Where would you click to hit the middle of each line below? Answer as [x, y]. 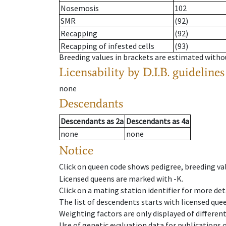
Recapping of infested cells [107, 46]
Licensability [92, 72]
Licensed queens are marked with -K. [121, 178]
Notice [76, 150]
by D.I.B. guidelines [176, 72]
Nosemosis [80, 8]
